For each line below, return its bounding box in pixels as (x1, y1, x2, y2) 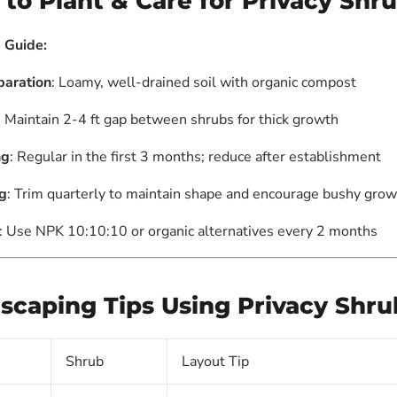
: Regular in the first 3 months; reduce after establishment (10, 147, 381, 167)
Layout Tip (182, 352, 249, 371)
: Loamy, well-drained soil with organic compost (51, 73, 356, 92)
